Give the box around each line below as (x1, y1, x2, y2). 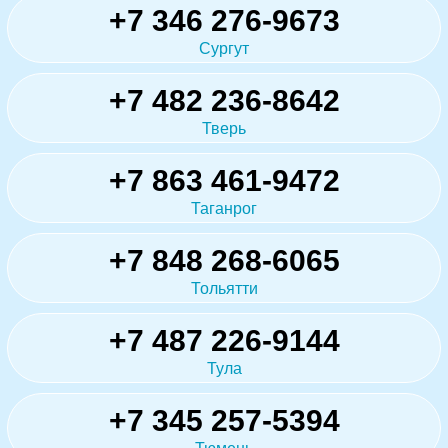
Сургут (199, 39, 249, 57)
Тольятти (190, 279, 258, 297)
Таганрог (191, 199, 257, 217)
